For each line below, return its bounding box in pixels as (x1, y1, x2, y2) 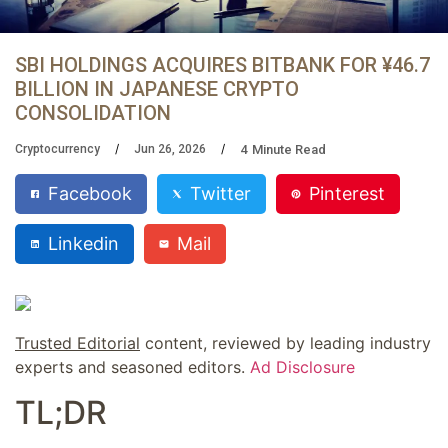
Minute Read (252, 141, 326, 157)
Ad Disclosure (250, 357, 355, 378)
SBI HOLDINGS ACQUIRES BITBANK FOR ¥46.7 (15, 52, 430, 77)
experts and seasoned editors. (15, 357, 250, 378)
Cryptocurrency (15, 142, 100, 157)
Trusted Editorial (15, 333, 140, 354)
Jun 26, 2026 (134, 142, 206, 157)
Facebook (48, 182, 132, 204)
